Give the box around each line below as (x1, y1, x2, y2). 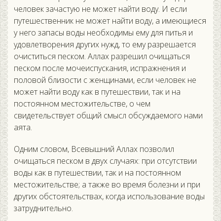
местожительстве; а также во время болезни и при (14, 179, 200, 190)
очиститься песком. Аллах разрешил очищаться (14, 51, 190, 62)
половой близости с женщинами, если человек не (14, 74, 196, 86)
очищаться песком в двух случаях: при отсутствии (14, 155, 197, 167)
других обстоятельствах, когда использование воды (14, 191, 205, 202)
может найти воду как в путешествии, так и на (14, 86, 181, 98)
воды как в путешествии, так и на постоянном (14, 167, 181, 179)
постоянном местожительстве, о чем (14, 98, 150, 110)
